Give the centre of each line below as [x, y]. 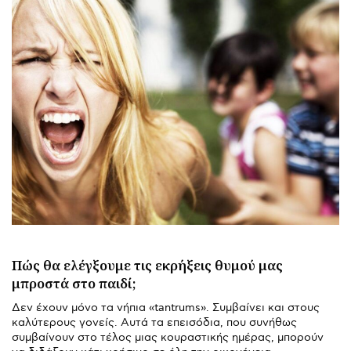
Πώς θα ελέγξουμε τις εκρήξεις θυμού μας [147, 265]
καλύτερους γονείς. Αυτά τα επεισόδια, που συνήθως [155, 322]
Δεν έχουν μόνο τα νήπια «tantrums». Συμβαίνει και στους [166, 307]
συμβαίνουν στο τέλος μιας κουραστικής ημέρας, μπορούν [168, 337]
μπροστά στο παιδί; [74, 283]
